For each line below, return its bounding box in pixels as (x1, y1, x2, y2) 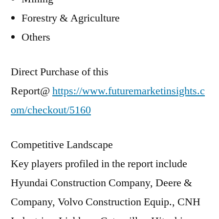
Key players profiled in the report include (11, 157, 187, 171)
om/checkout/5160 (11, 103, 91, 117)
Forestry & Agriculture (22, 11, 120, 25)
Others (22, 30, 50, 44)
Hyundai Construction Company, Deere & (11, 176, 192, 190)
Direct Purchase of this (11, 65, 109, 79)
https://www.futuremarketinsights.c (52, 84, 205, 98)
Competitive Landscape (11, 138, 113, 152)
